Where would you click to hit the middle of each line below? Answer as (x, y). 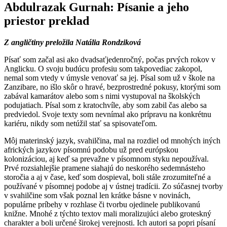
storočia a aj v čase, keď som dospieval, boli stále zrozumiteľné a (107, 177)
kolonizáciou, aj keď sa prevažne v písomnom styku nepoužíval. (106, 159)
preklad (69, 21)
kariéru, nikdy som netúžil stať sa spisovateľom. (81, 124)
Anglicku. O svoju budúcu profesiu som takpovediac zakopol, (103, 69)
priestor (26, 21)
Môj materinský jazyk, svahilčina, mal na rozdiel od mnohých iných (112, 141)
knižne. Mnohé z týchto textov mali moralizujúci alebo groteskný (108, 214)
